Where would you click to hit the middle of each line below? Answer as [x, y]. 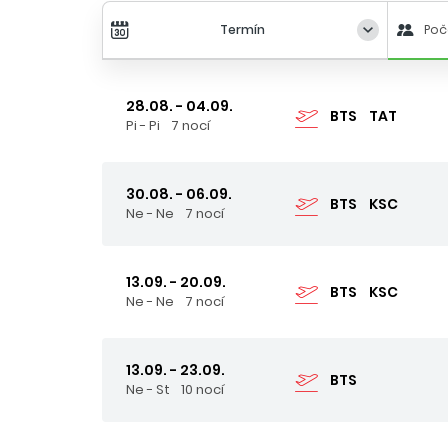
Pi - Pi [143, 125]
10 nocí [202, 389]
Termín [243, 29]
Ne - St [148, 389]
